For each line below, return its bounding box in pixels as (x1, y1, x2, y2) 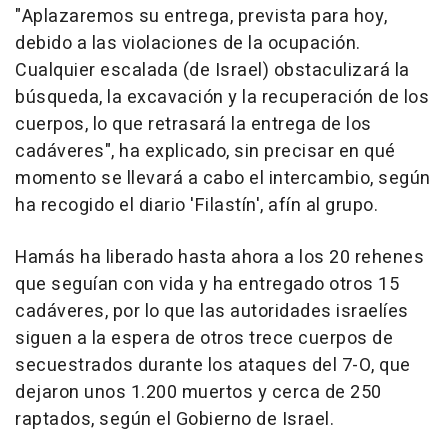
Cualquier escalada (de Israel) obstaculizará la (15, 57, 410, 85)
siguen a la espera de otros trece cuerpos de (15, 325, 393, 353)
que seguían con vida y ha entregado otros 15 (15, 271, 399, 299)
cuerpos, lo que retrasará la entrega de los (15, 111, 372, 139)
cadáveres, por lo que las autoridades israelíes (15, 298, 409, 326)
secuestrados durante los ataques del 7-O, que (15, 352, 411, 380)
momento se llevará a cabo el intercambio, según (15, 165, 431, 193)
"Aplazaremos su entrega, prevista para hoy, (15, 3, 388, 31)
